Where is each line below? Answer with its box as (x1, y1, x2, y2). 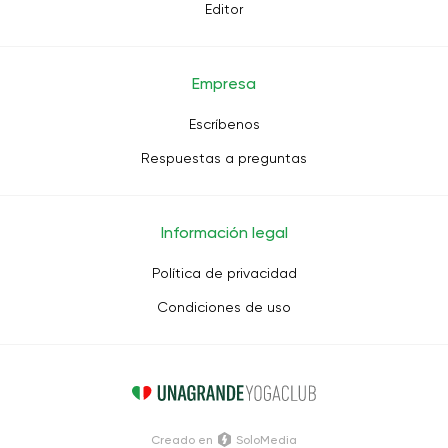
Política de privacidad (151, 265, 297, 281)
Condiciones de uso (157, 299, 291, 315)
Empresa (192, 74, 256, 93)
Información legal (160, 223, 288, 242)
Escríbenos (188, 116, 260, 132)
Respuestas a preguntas (141, 150, 307, 166)
